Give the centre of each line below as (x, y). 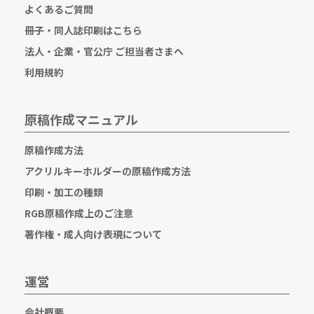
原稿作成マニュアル (81, 119)
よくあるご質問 (59, 9)
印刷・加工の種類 (64, 192)
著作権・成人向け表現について (93, 234)
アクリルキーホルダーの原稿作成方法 (108, 171)
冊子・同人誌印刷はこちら (83, 30)
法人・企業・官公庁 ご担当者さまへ (104, 51)
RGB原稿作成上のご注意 (79, 213)
